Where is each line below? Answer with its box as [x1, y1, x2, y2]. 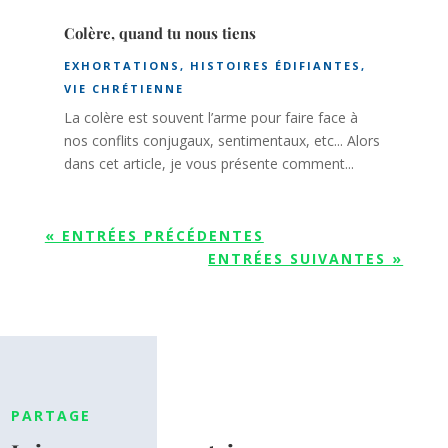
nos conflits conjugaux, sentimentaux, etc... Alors [63, 131, 380, 151]
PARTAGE [11, 405, 92, 425]
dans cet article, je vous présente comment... [63, 154, 354, 174]
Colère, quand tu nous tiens [63, 23, 256, 44]
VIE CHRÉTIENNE [63, 81, 184, 97]
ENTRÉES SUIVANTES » [208, 249, 404, 269]
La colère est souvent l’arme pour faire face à [63, 108, 358, 128]
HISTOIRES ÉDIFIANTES [189, 58, 361, 74]
